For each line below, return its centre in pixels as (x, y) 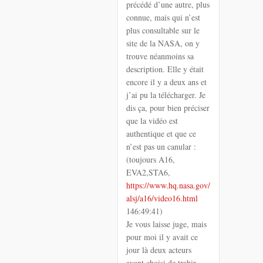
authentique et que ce (161, 133)
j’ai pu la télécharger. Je (166, 95)
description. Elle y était (165, 69)
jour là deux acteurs (159, 249)
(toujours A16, (151, 159)
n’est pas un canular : (161, 146)
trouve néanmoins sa (160, 56)
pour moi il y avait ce (162, 237)
